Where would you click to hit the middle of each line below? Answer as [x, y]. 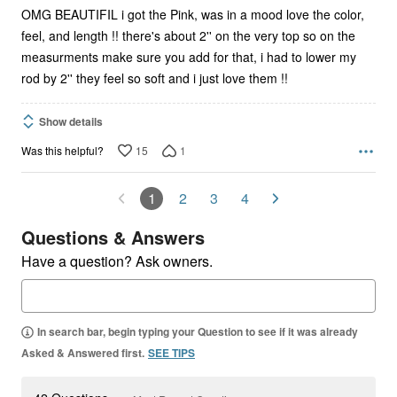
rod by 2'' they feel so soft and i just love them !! [155, 78]
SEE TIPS [171, 353]
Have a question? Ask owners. [117, 261]
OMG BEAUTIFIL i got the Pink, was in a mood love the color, [193, 15]
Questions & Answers [113, 237]
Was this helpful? [62, 151]
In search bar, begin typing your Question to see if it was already [198, 332]
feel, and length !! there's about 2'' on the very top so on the [188, 36]
